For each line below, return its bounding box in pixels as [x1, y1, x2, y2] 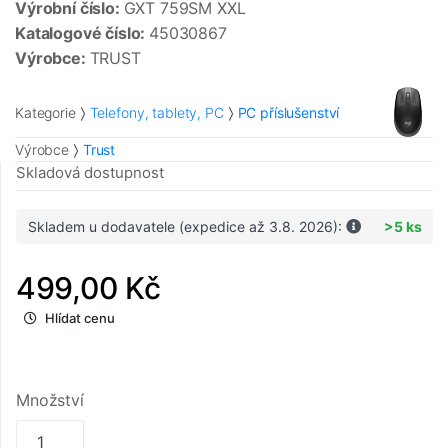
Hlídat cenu [45, 310, 115, 327]
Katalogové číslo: [15, 23, 150, 44]
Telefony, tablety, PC [89, 103, 224, 121]
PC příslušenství [237, 103, 340, 121]
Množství [16, 390, 84, 411]
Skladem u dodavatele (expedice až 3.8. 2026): [27, 218, 346, 236]
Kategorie [15, 103, 76, 121]
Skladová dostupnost [16, 163, 164, 183]
